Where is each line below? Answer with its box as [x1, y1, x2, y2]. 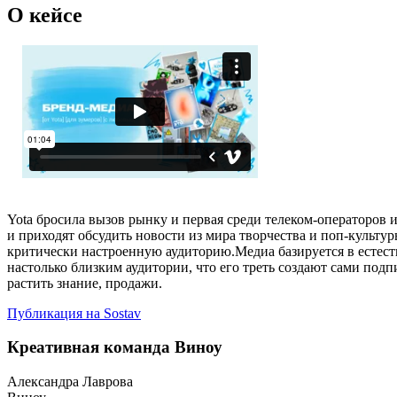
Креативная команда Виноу [7, 338, 222, 357]
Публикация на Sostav [7, 305, 141, 321]
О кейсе [7, 3, 82, 27]
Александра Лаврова [7, 374, 133, 390]
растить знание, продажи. [7, 275, 169, 291]
